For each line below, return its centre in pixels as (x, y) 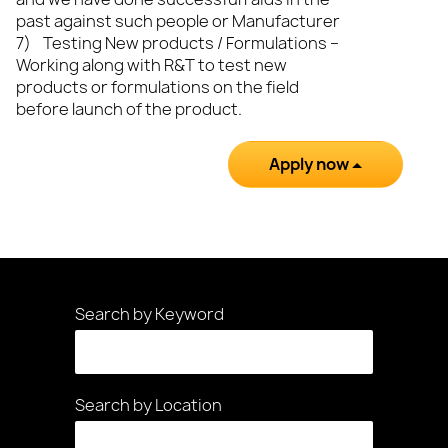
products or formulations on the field (157, 87)
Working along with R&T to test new (151, 65)
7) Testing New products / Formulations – (177, 43)
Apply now (311, 164)
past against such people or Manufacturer (178, 21)
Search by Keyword (149, 314)
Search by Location (148, 405)
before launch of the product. (129, 109)
